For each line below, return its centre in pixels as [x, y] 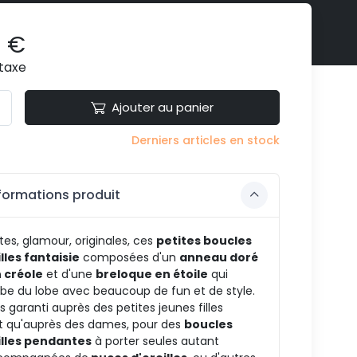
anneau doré [218, 257]
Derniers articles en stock [205, 140]
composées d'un [129, 257]
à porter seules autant [155, 341]
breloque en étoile [151, 274]
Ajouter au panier [162, 108]
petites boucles [204, 240]
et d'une [69, 274]
